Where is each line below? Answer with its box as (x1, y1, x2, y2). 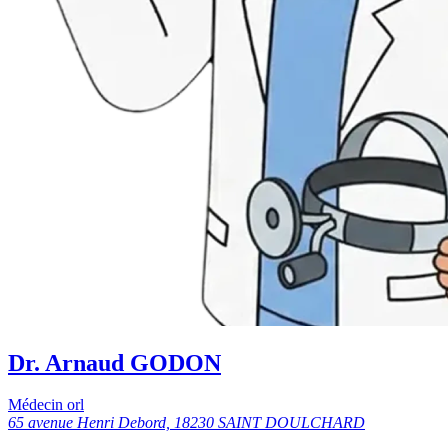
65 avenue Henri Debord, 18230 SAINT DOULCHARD (8, 414, 365, 432)
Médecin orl (8, 396, 84, 414)
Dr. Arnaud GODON (8, 349, 221, 376)
